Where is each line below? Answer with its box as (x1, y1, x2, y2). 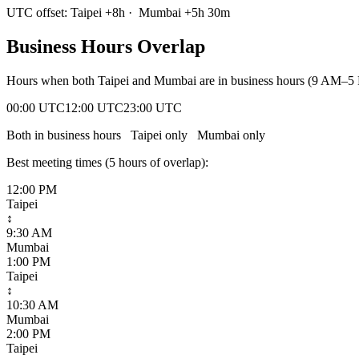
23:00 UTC (123, 100, 182, 115)
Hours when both (6, 73, 98, 87)
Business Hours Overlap (6, 35, 205, 57)
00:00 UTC (6, 100, 65, 115)
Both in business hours (6, 127, 127, 142)
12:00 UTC (65, 100, 123, 115)
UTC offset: (6, 5, 71, 19)
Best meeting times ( (6, 155, 109, 169)
